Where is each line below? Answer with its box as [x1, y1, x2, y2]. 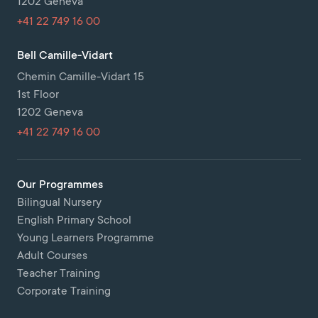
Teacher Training [17, 268, 100, 280]
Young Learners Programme [17, 232, 154, 245]
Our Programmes [17, 179, 103, 192]
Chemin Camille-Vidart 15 [17, 71, 144, 84]
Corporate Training [17, 285, 111, 298]
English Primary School [17, 214, 131, 227]
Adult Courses [17, 250, 87, 263]
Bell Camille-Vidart [17, 50, 113, 62]
